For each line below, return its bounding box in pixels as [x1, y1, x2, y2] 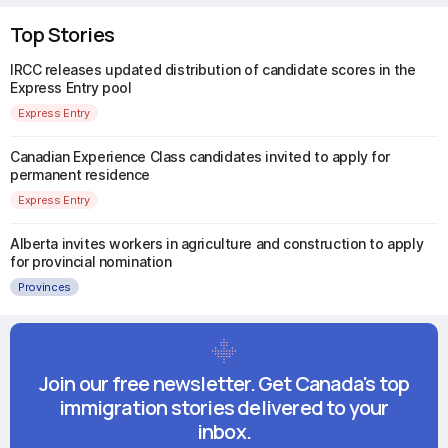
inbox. [196, 418, 252, 445]
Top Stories [10, 21, 115, 48]
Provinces [18, 279, 72, 294]
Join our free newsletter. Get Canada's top [38, 370, 410, 397]
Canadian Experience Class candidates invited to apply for [10, 148, 391, 165]
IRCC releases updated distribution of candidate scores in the [10, 61, 416, 78]
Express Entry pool [10, 79, 132, 96]
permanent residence [10, 166, 151, 183]
